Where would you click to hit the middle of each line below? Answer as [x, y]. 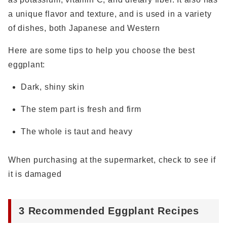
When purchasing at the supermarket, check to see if [112, 160]
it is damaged [35, 174]
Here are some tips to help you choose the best [102, 50]
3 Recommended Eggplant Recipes [109, 211]
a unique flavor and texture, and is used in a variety [110, 14]
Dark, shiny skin [53, 87]
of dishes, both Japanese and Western [84, 28]
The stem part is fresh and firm [81, 109]
